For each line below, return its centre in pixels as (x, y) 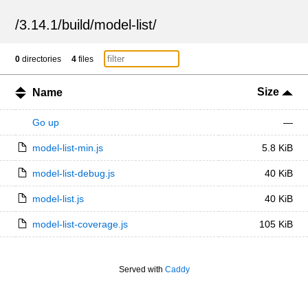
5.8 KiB (277, 148)
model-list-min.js (67, 148)
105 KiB (276, 224)
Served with (142, 269)
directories (41, 59)
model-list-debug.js (73, 173)
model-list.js (58, 199)
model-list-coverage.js (80, 224)
